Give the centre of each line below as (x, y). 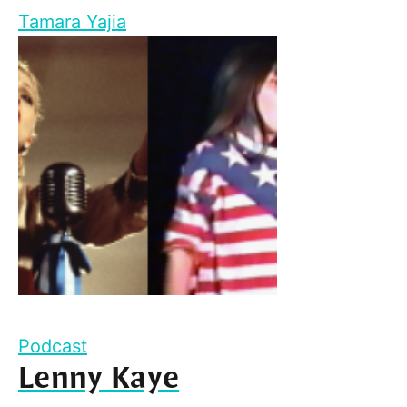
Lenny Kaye (99, 379)
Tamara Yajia (72, 22)
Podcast (53, 347)
